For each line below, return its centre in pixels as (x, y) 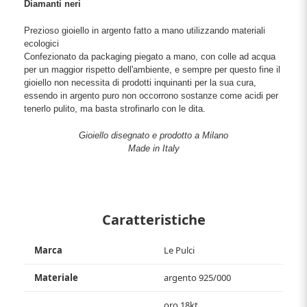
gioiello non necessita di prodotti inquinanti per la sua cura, (140, 82)
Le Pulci (179, 250)
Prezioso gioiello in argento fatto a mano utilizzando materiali (145, 30)
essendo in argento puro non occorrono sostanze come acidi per (151, 95)
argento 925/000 (197, 277)
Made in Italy (153, 148)
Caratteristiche (153, 219)
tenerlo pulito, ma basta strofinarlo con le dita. (115, 108)
